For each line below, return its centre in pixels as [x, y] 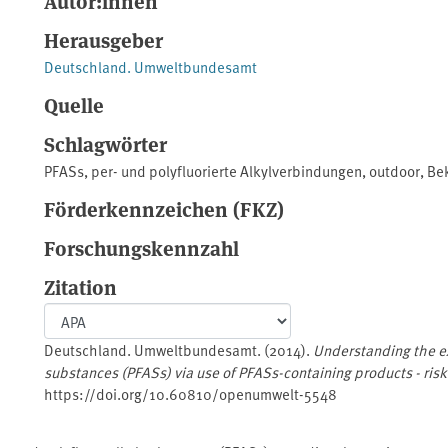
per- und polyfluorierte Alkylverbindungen [226, 170]
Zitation [80, 286]
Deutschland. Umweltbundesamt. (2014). [178, 350]
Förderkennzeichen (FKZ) [164, 208]
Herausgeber [103, 39]
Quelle [74, 104]
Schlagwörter [105, 143]
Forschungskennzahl [141, 247]
